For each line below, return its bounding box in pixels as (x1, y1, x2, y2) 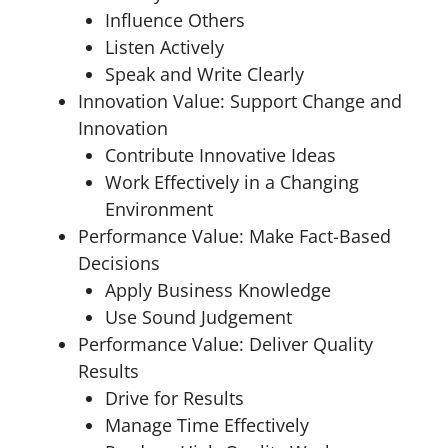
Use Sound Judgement (105, 305, 292, 329)
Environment (105, 197, 213, 221)
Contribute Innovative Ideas (105, 143, 336, 167)
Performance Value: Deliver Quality (78, 332, 373, 356)
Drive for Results (105, 386, 244, 410)
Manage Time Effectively (105, 413, 309, 437)
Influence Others (105, 8, 245, 32)
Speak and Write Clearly (105, 62, 304, 86)
